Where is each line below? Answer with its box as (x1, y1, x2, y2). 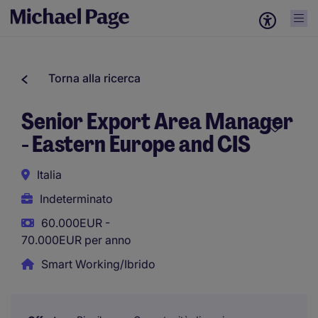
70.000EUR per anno (21, 233, 131, 247)
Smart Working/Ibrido (41, 257, 155, 271)
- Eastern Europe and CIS (21, 129, 251, 159)
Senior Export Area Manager (21, 106, 293, 136)
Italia (37, 168, 62, 182)
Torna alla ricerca (48, 71, 141, 85)
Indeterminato (40, 192, 113, 206)
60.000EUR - (41, 216, 110, 230)
